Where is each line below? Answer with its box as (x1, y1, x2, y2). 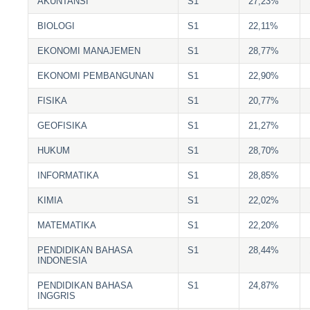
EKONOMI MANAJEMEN (37, 45, 141, 56)
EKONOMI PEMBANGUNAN (37, 70, 154, 81)
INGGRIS (37, 290, 76, 301)
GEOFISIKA (37, 120, 88, 131)
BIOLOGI (37, 20, 75, 31)
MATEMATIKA (37, 219, 97, 230)
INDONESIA (37, 255, 88, 266)
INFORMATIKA (37, 170, 100, 181)
